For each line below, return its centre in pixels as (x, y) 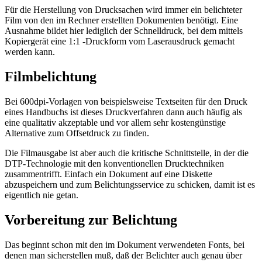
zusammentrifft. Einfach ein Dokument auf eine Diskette (108, 174)
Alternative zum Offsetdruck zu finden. (77, 133)
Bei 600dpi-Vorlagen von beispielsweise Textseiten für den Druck (126, 101)
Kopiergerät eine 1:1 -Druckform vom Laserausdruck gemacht (120, 41)
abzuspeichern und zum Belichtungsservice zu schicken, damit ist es (130, 184)
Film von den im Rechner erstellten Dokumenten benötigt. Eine (121, 20)
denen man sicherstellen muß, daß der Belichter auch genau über (123, 255)
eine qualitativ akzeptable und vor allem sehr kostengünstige (115, 122)
